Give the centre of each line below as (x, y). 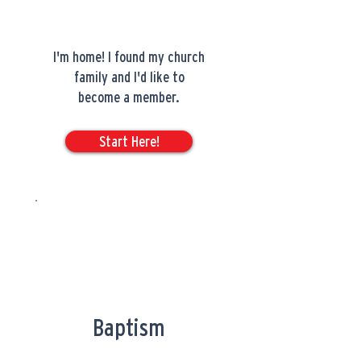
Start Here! (129, 141)
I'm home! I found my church (129, 57)
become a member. (129, 97)
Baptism (129, 328)
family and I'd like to (129, 77)
